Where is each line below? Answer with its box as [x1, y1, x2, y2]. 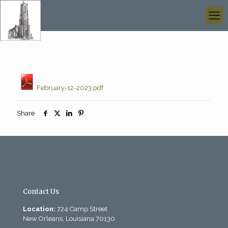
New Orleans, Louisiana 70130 [23, 215, 115, 222]
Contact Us [23, 187, 59, 196]
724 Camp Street [55, 205, 107, 213]
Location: [23, 205, 55, 213]
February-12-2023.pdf [35, 84, 103, 92]
